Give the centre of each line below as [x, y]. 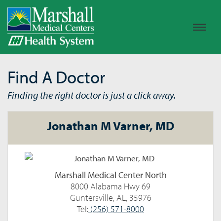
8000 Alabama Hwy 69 [110, 186]
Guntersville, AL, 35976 [110, 198]
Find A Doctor [56, 77]
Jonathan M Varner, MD [110, 126]
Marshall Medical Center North [110, 175]
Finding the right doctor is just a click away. [92, 95]
